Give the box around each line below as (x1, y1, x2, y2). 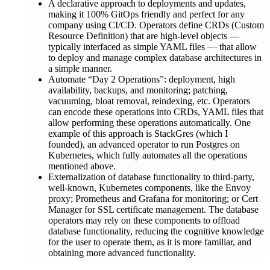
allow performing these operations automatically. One (48, 117, 251, 128)
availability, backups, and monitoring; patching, (48, 84, 228, 95)
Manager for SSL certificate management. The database (48, 204, 259, 215)
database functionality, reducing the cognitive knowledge (48, 225, 264, 236)
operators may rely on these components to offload (48, 215, 240, 225)
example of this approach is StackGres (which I (48, 128, 228, 139)
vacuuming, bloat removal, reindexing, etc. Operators (48, 95, 250, 106)
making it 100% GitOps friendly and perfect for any (48, 8, 245, 19)
